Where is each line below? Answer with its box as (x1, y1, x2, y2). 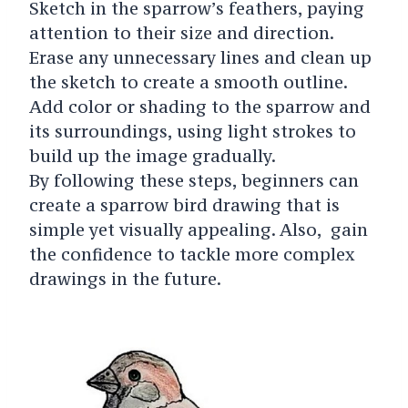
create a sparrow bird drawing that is (28, 194, 340, 217)
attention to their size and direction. (28, 22, 334, 45)
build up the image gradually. (28, 145, 276, 168)
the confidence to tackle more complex (28, 243, 355, 266)
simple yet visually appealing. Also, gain (28, 219, 368, 241)
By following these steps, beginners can (28, 169, 359, 192)
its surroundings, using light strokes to (28, 120, 356, 143)
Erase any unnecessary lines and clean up (28, 46, 372, 69)
